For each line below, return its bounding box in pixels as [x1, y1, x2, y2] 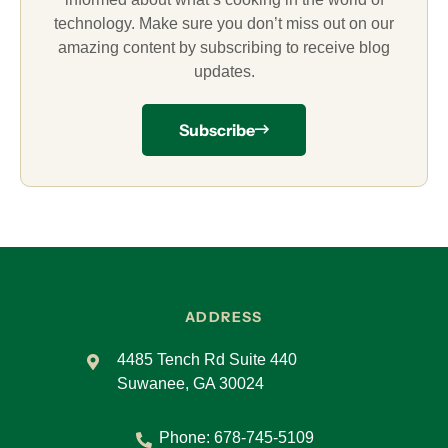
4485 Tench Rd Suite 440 [117, 350, 298, 368]
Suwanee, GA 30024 [117, 374, 265, 392]
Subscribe [179, 119, 255, 140]
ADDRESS [185, 307, 263, 326]
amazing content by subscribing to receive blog [58, 38, 390, 56]
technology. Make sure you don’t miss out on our [54, 14, 394, 32]
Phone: [159, 428, 214, 446]
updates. [193, 62, 255, 80]
